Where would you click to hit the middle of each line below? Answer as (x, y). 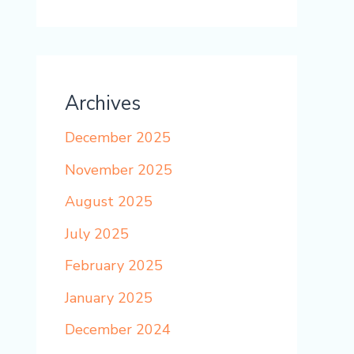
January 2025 (109, 298)
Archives (103, 104)
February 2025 (114, 266)
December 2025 (118, 138)
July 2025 (97, 233)
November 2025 (119, 169)
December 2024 (118, 330)
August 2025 (109, 202)
